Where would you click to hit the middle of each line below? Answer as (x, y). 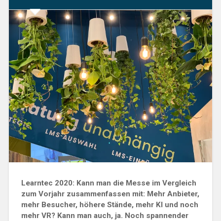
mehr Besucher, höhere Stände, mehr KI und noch (110, 204)
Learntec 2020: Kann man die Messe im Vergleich (109, 183)
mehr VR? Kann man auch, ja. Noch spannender (105, 215)
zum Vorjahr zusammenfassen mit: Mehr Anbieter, (110, 194)
